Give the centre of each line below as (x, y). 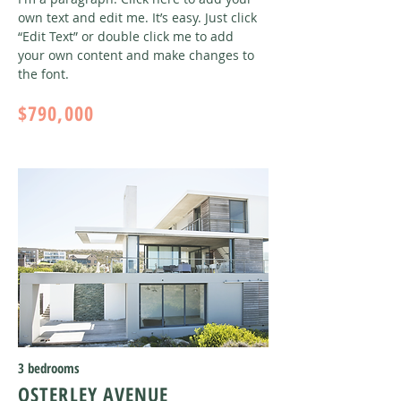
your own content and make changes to (136, 55)
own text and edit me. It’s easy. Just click (137, 17)
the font (42, 74)
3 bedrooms (49, 368)
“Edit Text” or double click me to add (126, 36)
